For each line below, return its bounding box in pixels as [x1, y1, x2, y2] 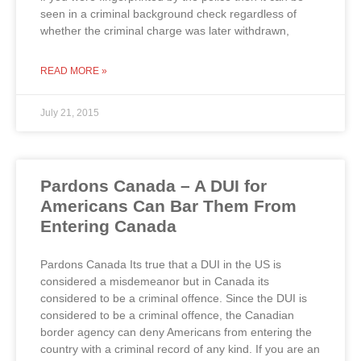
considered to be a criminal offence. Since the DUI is [40, 291, 307, 305]
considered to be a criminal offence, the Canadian [40, 308, 294, 322]
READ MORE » [40, 64, 107, 77]
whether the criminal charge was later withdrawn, [40, 23, 289, 37]
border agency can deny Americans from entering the [40, 325, 312, 338]
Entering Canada [40, 216, 176, 235]
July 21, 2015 [40, 106, 99, 118]
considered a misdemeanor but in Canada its [40, 274, 269, 288]
